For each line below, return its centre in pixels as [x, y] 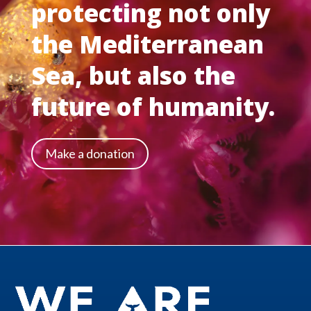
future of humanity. [153, 106]
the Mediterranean [147, 44]
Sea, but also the [133, 75]
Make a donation [90, 154]
